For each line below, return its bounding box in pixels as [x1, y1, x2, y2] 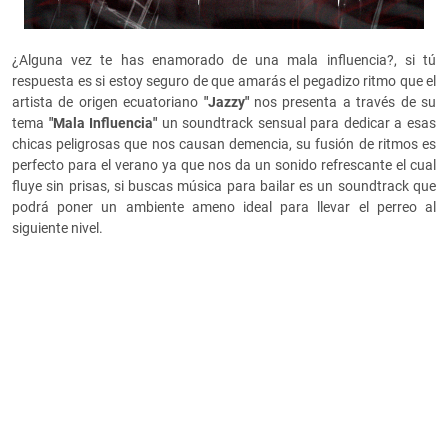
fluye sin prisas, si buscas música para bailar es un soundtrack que [12, 178, 436, 195]
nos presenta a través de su [254, 94, 437, 111]
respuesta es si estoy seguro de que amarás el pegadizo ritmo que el [12, 73, 436, 90]
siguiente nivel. [12, 220, 103, 237]
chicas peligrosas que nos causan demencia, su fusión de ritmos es [12, 136, 436, 153]
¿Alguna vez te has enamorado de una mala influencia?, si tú [12, 52, 436, 69]
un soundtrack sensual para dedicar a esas [161, 115, 437, 132]
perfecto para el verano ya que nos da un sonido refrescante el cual [12, 157, 436, 174]
